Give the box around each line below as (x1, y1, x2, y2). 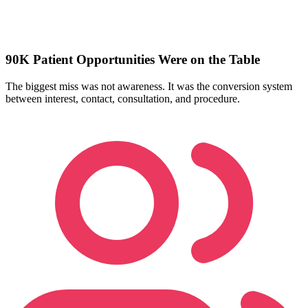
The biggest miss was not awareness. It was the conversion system (5, 80, 292, 93)
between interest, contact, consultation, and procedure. (5, 93, 240, 105)
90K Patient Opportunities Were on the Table (5, 52, 260, 67)
